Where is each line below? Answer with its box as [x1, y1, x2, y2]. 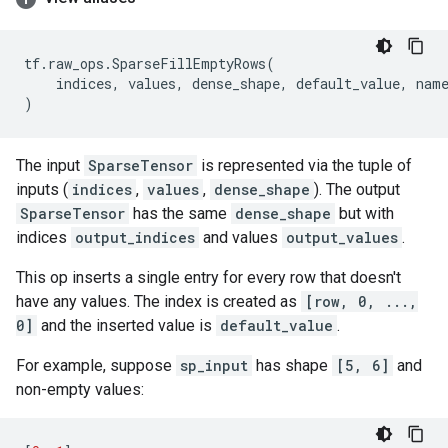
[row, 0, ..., [305, 292, 418, 311]
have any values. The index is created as [16, 292, 301, 311]
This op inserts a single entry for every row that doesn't [16, 268, 401, 287]
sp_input [180, 356, 248, 375]
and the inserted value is [37, 316, 216, 335]
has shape [252, 356, 332, 375]
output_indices [75, 228, 195, 247]
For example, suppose [16, 356, 176, 375]
